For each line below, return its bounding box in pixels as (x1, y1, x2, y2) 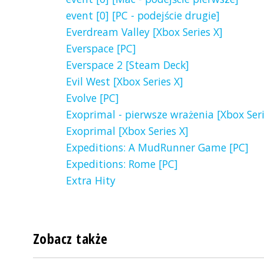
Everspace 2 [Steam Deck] (66, 58, 189, 72)
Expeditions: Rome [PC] (66, 157, 178, 171)
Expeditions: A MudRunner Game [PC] (66, 140, 249, 155)
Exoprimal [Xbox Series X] (66, 124, 189, 138)
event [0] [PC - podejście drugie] (66, 8, 220, 23)
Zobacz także (33, 229, 108, 249)
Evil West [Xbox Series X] (66, 74, 183, 89)
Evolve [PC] (66, 91, 119, 105)
